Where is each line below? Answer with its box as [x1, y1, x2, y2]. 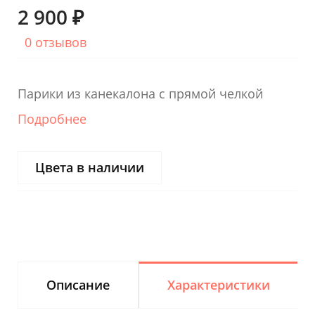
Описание [46, 276, 110, 293]
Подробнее [18, 110, 86, 127]
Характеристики [167, 276, 270, 293]
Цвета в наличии [35, 158, 144, 176]
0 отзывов [25, 33, 86, 51]
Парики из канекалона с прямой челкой [18, 84, 263, 102]
